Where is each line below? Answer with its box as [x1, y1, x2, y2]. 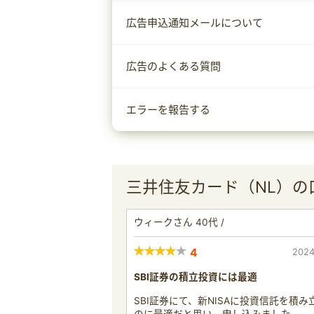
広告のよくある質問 [126, 60, 221, 73]
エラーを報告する [126, 103, 210, 116]
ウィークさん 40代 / [134, 217, 224, 228]
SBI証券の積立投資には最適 [134, 271, 257, 282]
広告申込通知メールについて [126, 16, 263, 29]
